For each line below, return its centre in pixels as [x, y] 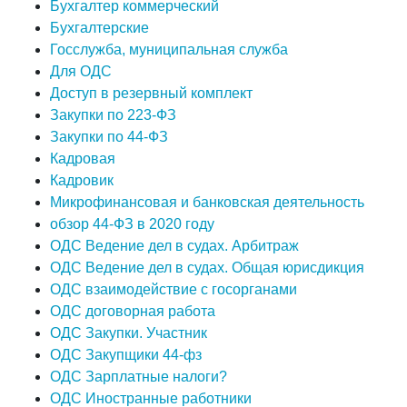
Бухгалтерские [99, 28]
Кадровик [82, 181]
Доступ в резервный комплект [151, 94]
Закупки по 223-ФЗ [113, 115]
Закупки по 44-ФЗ [109, 137]
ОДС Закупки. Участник [129, 333]
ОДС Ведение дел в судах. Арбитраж [174, 246]
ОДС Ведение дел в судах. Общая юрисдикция [207, 268]
